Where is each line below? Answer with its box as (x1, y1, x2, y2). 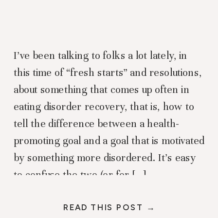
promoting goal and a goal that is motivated (14, 135, 205, 147)
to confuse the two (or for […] (14, 169, 147, 182)
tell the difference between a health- (14, 118, 179, 130)
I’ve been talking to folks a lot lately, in (14, 50, 188, 62)
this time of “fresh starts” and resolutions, (14, 67, 202, 79)
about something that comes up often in (14, 84, 190, 96)
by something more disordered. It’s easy (14, 152, 196, 164)
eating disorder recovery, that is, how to (14, 101, 195, 113)
